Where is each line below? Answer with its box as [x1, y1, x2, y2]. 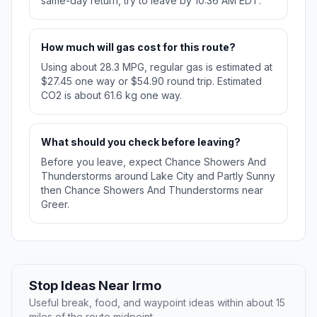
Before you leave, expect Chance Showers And [41, 156, 266, 168]
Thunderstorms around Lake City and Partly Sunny [41, 170, 275, 183]
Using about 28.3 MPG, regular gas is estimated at [41, 61, 272, 74]
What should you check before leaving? [41, 136, 241, 149]
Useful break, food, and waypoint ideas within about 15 [29, 296, 285, 309]
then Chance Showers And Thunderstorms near [41, 184, 263, 197]
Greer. [41, 198, 69, 211]
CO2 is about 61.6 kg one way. [41, 89, 182, 102]
